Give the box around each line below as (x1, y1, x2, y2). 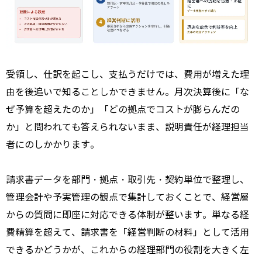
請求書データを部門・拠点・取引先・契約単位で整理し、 (6, 174, 249, 185)
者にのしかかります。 (6, 139, 99, 150)
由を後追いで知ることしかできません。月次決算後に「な (6, 86, 249, 98)
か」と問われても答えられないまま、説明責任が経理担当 (6, 121, 249, 133)
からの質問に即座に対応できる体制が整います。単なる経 (6, 209, 249, 220)
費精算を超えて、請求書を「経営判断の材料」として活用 (6, 226, 249, 238)
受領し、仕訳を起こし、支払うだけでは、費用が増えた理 (6, 68, 249, 80)
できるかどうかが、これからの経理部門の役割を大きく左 (6, 244, 249, 256)
